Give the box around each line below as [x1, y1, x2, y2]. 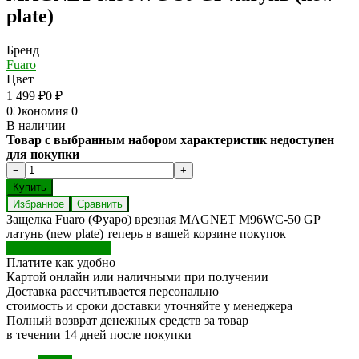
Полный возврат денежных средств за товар [6, 313, 248, 327]
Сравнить [77, 197, 123, 210]
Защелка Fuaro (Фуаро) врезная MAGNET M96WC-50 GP [6, 212, 320, 226]
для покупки [6, 147, 79, 161]
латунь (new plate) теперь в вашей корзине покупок [6, 226, 286, 240]
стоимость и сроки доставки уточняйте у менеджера [6, 298, 292, 313]
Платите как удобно [6, 255, 115, 269]
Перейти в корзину [6, 240, 111, 255]
